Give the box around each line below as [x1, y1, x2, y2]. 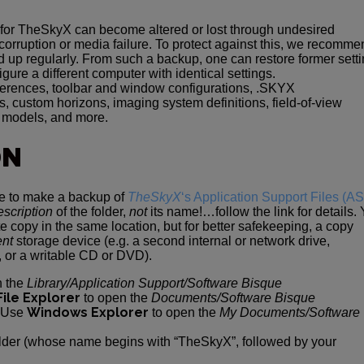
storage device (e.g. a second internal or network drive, [13, 234, 330, 248]
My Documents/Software [219, 305, 360, 319]
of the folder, [53, 205, 129, 219]
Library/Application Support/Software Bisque [27, 276, 282, 290]
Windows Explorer [27, 305, 149, 320]
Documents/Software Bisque [151, 291, 315, 305]
